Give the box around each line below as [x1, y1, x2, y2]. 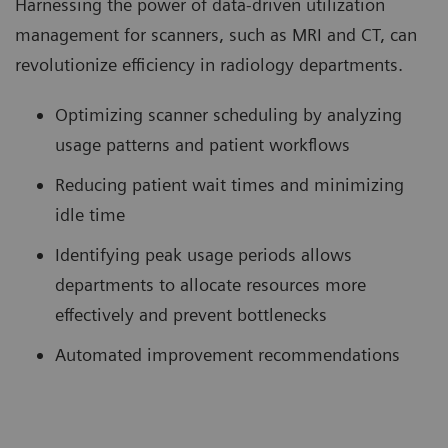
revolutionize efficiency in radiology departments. [15, 54, 408, 75]
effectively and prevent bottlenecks [55, 304, 332, 325]
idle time [55, 204, 130, 225]
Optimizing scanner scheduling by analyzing [55, 104, 402, 125]
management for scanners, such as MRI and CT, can [15, 24, 417, 45]
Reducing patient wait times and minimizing [55, 174, 404, 195]
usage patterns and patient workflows [55, 134, 355, 155]
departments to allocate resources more [55, 274, 366, 295]
